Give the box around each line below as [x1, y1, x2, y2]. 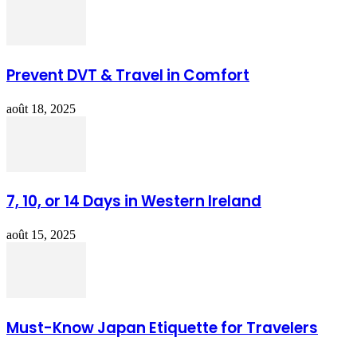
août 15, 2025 [6, 228, 76, 242]
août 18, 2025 [6, 101, 76, 116]
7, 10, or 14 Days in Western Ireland [6, 190, 261, 213]
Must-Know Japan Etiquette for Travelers [6, 316, 318, 339]
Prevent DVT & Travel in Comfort [6, 64, 249, 86]
